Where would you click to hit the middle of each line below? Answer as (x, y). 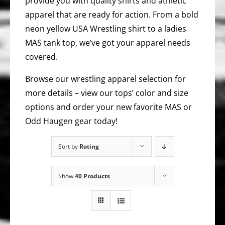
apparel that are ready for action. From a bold (112, 15)
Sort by (69, 146)
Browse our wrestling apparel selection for (105, 79)
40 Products (92, 176)
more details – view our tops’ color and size (107, 93)
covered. (41, 57)
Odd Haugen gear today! (71, 121)
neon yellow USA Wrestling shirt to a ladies (106, 29)
